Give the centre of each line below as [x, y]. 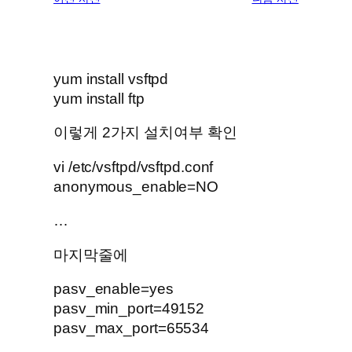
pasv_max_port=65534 [132, 328]
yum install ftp [99, 98]
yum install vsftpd [111, 79]
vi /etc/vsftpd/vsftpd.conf [134, 167]
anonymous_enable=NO [136, 186]
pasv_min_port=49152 [129, 309]
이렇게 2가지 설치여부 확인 [145, 133]
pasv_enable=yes [114, 289]
